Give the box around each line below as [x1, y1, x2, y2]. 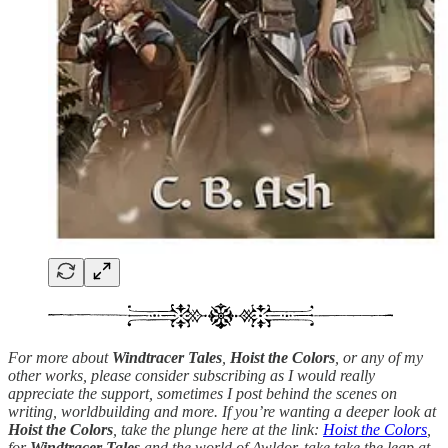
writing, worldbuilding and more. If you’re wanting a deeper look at [8, 402, 436, 420]
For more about [8, 348, 112, 366]
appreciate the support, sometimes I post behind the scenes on [8, 384, 397, 402]
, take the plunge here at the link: [113, 420, 323, 438]
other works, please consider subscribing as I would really [8, 366, 375, 384]
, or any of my [335, 348, 423, 366]
